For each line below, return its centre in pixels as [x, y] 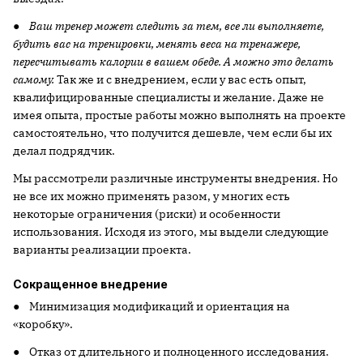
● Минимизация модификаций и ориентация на [152, 306]
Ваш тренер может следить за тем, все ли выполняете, [177, 26]
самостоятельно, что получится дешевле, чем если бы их [173, 133]
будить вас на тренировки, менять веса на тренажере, [157, 44]
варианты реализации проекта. [102, 250]
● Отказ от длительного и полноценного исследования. [171, 352]
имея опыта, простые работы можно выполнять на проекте [179, 115]
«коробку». [43, 324]
